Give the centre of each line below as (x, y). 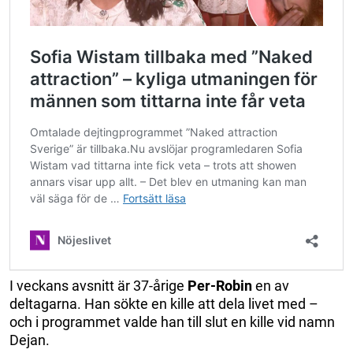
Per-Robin (220, 285)
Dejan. (30, 340)
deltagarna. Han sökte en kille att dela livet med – (164, 303)
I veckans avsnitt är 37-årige (98, 285)
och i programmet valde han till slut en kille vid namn (172, 321)
